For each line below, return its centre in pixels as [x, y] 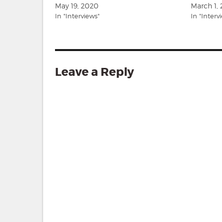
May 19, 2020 [77, 6]
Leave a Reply [94, 72]
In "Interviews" [77, 16]
